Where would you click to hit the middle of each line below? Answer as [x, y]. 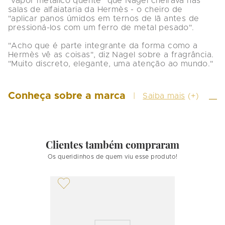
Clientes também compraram [113, 145]
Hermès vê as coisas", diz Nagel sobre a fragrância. [112, 55]
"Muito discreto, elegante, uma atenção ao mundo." [111, 64]
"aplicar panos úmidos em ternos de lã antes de [105, 19]
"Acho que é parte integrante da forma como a [104, 46]
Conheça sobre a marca [67, 96]
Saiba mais [164, 96]
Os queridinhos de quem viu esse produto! [113, 157]
